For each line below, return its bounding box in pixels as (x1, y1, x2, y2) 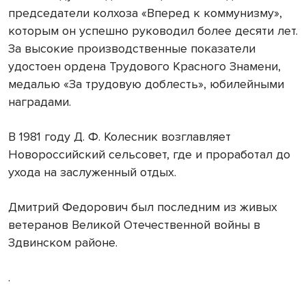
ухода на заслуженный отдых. (8, 165, 176, 180)
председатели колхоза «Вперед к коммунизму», (8, 5, 282, 21)
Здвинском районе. (8, 235, 117, 251)
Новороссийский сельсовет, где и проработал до (8, 147, 290, 163)
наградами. (8, 94, 71, 110)
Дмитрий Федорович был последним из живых (8, 199, 277, 215)
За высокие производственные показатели (8, 41, 255, 57)
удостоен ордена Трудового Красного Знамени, (8, 59, 281, 74)
